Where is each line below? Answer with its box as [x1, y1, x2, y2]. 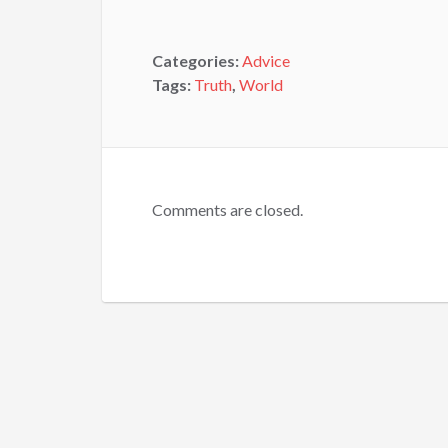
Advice [242, 51, 290, 70]
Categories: [152, 51, 242, 70]
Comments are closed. [152, 200, 303, 219]
